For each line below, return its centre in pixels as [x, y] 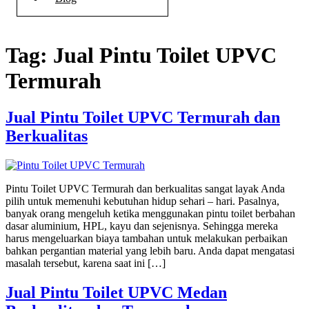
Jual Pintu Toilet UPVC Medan [116, 293]
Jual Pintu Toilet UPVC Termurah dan [143, 118]
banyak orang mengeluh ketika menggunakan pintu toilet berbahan [150, 214]
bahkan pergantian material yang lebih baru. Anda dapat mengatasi [150, 251]
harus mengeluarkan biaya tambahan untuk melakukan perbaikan [147, 239]
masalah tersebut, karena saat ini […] [86, 263]
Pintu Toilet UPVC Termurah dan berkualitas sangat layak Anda [145, 189]
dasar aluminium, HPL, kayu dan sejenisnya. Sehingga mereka [142, 226]
